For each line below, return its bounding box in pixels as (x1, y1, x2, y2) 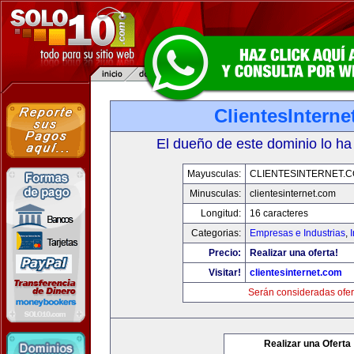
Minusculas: (189, 188, 241, 199)
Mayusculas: (186, 168, 241, 179)
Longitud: (200, 208, 241, 219)
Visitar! (208, 267, 241, 278)
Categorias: (190, 228, 241, 239)
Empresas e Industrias (249, 228, 345, 239)
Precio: (208, 247, 241, 258)
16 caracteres (249, 208, 308, 219)
